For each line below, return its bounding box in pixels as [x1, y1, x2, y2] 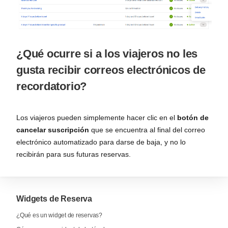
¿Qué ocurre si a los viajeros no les [16, 47, 198, 61]
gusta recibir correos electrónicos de [16, 64, 206, 77]
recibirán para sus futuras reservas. [16, 150, 131, 159]
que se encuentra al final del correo [89, 126, 205, 134]
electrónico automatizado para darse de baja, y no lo [16, 138, 186, 147]
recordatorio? [16, 80, 87, 93]
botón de [177, 113, 209, 122]
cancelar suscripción [16, 126, 89, 134]
